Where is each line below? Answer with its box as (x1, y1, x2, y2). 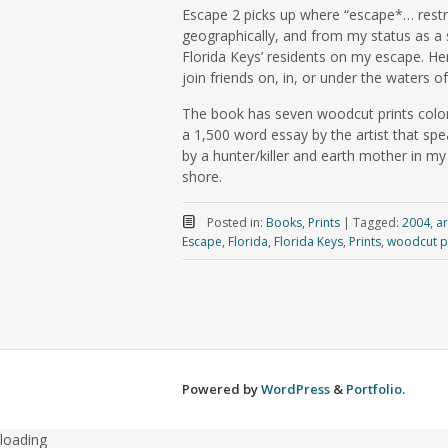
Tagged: (352, 214, 402, 232)
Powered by (182, 380, 261, 399)
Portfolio (346, 380, 402, 399)
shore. (182, 167, 222, 187)
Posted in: (206, 214, 266, 232)
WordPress (261, 380, 330, 399)
